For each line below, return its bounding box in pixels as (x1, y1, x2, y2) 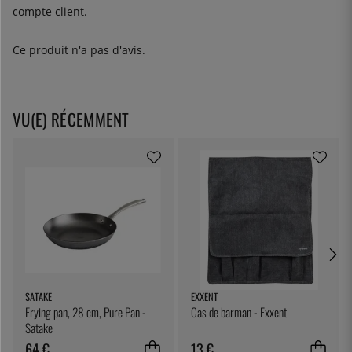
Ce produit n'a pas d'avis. (13, 42, 145, 58)
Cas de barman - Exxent (191, 303, 288, 321)
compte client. (13, 4, 87, 20)
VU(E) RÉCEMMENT (13, 107, 130, 132)
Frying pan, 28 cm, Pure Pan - (25, 303, 146, 321)
